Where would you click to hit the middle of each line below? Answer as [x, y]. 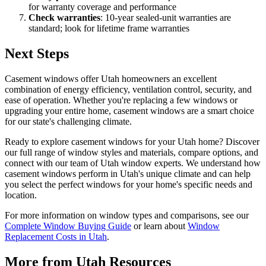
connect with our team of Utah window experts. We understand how [133, 163]
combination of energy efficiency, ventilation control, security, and [128, 89]
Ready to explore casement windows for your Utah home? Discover [132, 141]
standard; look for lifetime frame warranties [109, 28]
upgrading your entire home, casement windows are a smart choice [129, 110]
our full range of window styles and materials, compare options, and [132, 152]
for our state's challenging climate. [68, 121]
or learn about [159, 226]
